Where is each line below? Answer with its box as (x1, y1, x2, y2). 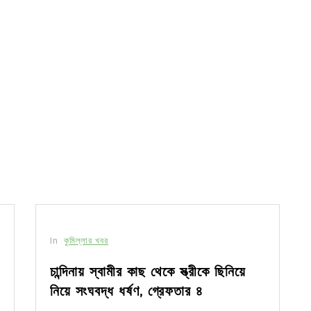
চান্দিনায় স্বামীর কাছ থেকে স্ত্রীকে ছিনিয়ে (50, 262, 246, 280)
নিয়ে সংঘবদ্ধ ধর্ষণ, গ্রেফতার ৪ (50, 282, 203, 300)
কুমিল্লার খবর (64, 235, 108, 246)
